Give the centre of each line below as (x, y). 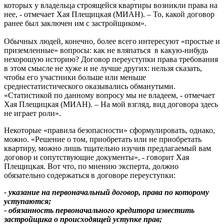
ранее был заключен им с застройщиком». (75, 23)
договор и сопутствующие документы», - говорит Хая (96, 157)
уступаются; (27, 201)
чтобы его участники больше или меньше (75, 77)
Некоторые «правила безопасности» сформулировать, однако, (109, 130)
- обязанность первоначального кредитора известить (99, 210)
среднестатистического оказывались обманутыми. (90, 86)
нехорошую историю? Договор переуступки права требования (111, 59)
